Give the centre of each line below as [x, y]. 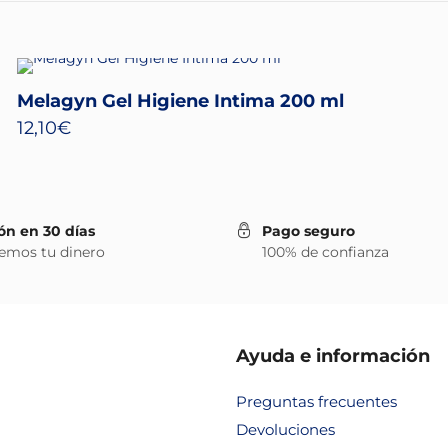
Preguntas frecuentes [316, 401]
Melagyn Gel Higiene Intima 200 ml [181, 101]
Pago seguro [308, 231]
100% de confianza [325, 252]
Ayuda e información [333, 356]
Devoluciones [285, 429]
